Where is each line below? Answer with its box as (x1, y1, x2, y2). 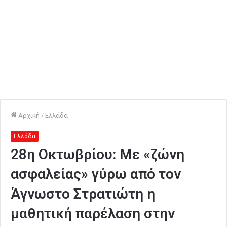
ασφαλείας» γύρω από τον (11, 166, 181, 182)
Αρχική (17, 111, 40, 119)
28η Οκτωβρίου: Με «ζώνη (11, 146, 184, 163)
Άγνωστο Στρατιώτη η (11, 185, 155, 202)
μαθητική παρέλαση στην (11, 205, 175, 222)
